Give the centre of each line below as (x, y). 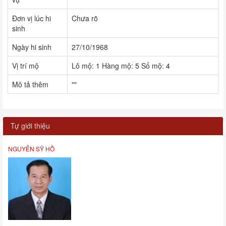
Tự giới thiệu (30, 125)
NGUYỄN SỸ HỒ (31, 148)
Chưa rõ (85, 18)
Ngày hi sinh (32, 47)
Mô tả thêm (30, 84)
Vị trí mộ (25, 65)
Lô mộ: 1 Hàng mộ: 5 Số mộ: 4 (121, 65)
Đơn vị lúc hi (32, 18)
